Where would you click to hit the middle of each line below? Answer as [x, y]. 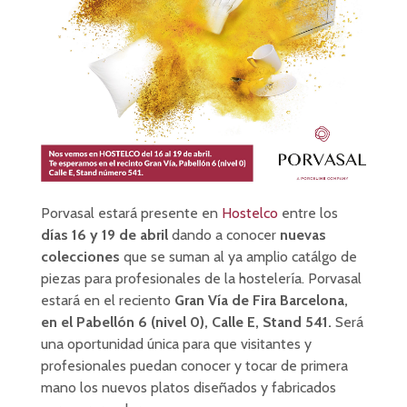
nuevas [303, 234]
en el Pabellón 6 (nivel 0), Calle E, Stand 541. [186, 322]
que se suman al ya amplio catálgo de [238, 256]
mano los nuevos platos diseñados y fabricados [188, 387]
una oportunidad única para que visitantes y [176, 343]
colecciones [80, 256]
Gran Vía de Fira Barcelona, [261, 300]
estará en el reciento [107, 300]
